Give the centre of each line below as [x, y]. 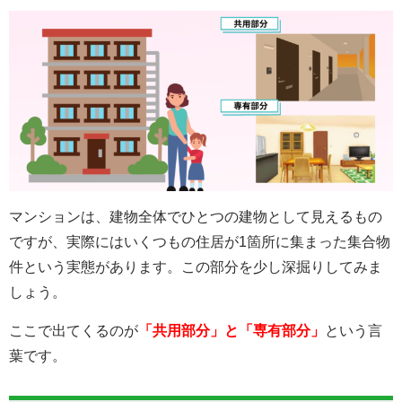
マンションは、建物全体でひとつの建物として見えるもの [196, 216]
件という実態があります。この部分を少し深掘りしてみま [196, 267]
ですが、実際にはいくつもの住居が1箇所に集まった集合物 [200, 241]
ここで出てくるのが [74, 330]
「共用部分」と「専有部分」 [232, 330]
